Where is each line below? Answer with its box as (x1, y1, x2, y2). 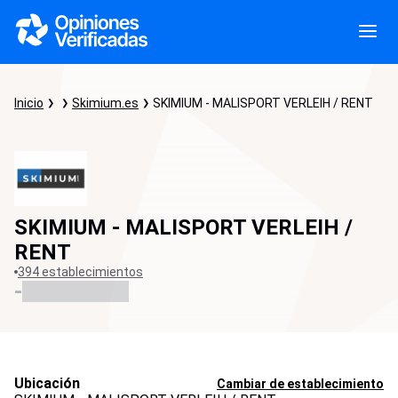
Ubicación (14, 375, 80, 392)
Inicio (14, 96, 44, 110)
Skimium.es (72, 96, 139, 110)
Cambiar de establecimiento (217, 376, 384, 391)
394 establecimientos (18, 265, 143, 279)
